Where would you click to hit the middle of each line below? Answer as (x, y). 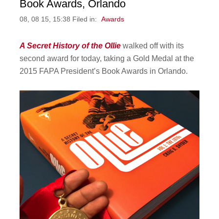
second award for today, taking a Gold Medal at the (107, 59)
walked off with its (153, 46)
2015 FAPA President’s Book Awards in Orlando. (105, 71)
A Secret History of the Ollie (70, 46)
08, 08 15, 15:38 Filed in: (59, 20)
